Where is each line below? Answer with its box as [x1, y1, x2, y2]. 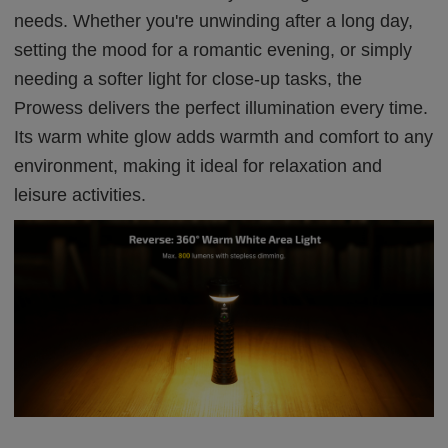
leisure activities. [14, 185, 147, 205]
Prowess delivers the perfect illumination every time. [14, 98, 429, 118]
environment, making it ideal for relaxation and [14, 156, 383, 176]
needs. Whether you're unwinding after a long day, [14, 11, 414, 31]
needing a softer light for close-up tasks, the [14, 69, 363, 89]
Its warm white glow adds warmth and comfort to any [14, 127, 434, 147]
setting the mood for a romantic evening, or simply [14, 40, 413, 60]
